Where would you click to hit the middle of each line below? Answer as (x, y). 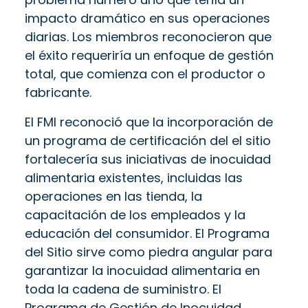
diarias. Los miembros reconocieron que (148, 36)
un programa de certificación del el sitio (148, 140)
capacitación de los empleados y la (135, 214)
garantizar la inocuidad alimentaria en (142, 270)
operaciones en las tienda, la (113, 196)
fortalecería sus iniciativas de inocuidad (148, 159)
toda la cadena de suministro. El (123, 289)
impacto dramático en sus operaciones (147, 18)
